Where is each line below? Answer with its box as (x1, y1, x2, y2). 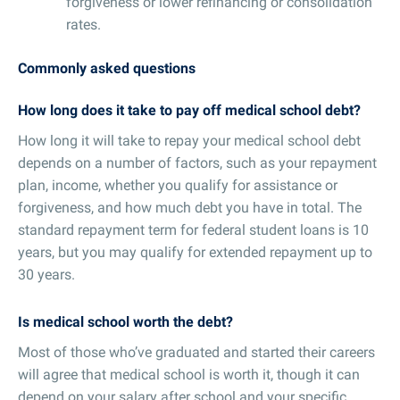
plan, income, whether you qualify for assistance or (18, 176, 337, 194)
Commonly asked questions (18, 59, 196, 77)
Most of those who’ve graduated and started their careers (18, 343, 375, 361)
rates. (66, 15, 101, 33)
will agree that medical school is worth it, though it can (18, 365, 360, 383)
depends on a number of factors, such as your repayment (18, 154, 377, 171)
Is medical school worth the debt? (18, 312, 233, 330)
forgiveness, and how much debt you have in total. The (18, 198, 362, 216)
